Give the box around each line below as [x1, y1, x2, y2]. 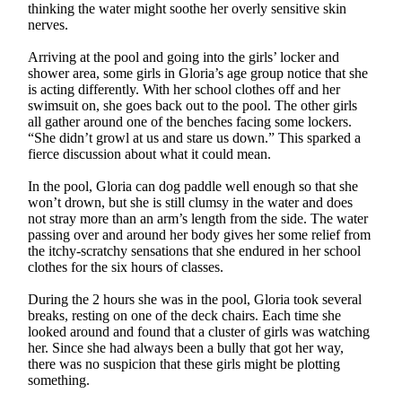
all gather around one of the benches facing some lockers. [28, 113, 353, 129]
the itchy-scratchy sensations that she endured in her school [28, 242, 362, 258]
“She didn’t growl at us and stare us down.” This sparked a [28, 129, 362, 145]
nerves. [28, 16, 69, 32]
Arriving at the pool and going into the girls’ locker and [28, 48, 340, 65]
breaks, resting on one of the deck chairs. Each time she [28, 307, 342, 323]
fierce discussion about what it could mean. [28, 145, 272, 162]
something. [28, 371, 91, 388]
